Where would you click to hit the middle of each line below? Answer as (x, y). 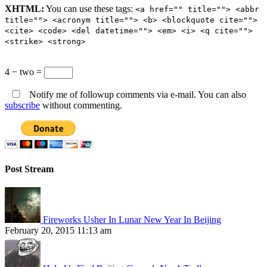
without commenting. (81, 105)
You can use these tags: (90, 9)
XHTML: (24, 9)
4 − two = (24, 72)
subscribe (22, 105)
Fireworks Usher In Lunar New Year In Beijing (132, 219)
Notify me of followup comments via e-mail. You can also (136, 95)
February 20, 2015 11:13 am (58, 230)
